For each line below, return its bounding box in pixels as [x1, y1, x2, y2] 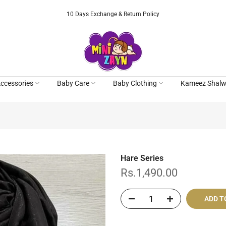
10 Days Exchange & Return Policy [67, 10, 159, 18]
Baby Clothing [112, 79, 157, 87]
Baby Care [56, 79, 89, 87]
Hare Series [121, 153, 163, 163]
